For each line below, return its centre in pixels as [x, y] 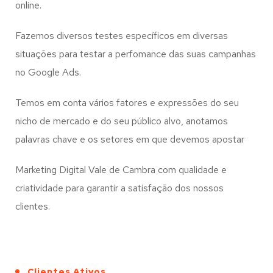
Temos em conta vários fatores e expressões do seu [127, 103]
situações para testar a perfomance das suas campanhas [136, 54]
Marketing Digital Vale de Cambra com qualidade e [121, 170]
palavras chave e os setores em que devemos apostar [130, 139]
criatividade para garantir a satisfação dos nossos [119, 188]
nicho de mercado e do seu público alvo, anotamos [122, 121]
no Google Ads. [48, 72]
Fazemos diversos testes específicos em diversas [122, 36]
